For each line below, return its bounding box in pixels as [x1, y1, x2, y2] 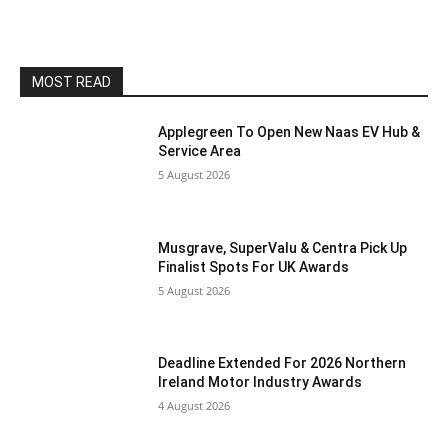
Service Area [158, 143, 242, 160]
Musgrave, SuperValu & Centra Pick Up [158, 239, 408, 256]
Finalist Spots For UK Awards [158, 258, 350, 275]
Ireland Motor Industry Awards [158, 374, 363, 391]
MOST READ [32, 74, 111, 91]
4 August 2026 [158, 398, 231, 414]
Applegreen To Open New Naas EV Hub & [158, 124, 421, 141]
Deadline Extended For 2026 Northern [158, 355, 407, 372]
